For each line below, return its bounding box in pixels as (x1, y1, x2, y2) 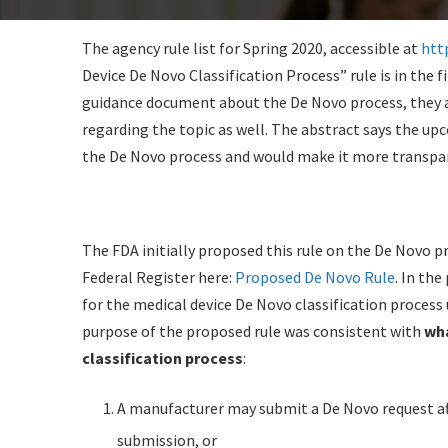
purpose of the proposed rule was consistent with (82, 321, 424, 342)
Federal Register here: (82, 267, 235, 288)
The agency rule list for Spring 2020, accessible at (82, 38, 421, 59)
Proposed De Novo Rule (235, 267, 395, 288)
